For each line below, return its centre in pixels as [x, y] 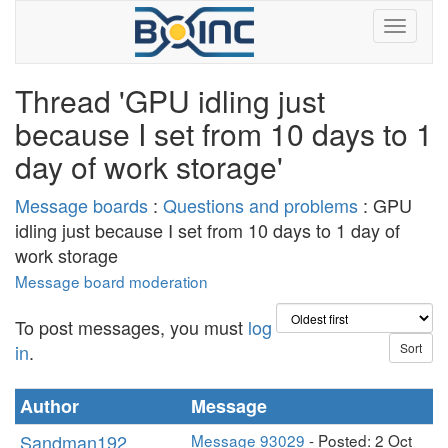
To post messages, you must [131, 327]
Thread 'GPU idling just [170, 100]
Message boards [81, 205]
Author [49, 406]
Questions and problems [260, 205]
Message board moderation [111, 281]
